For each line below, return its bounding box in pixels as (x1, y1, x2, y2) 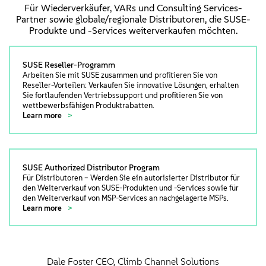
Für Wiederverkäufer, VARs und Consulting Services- (24, 2, 242, 14)
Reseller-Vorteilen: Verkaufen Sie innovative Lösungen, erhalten (22, 80, 239, 90)
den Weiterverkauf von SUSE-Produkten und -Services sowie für (22, 183, 239, 192)
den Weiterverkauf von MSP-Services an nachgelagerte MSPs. (22, 193, 229, 202)
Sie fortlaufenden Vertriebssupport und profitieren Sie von (22, 90, 223, 100)
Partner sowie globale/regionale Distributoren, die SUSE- (15, 14, 251, 26)
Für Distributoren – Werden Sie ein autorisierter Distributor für (22, 173, 240, 182)
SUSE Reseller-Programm (22, 59, 115, 70)
